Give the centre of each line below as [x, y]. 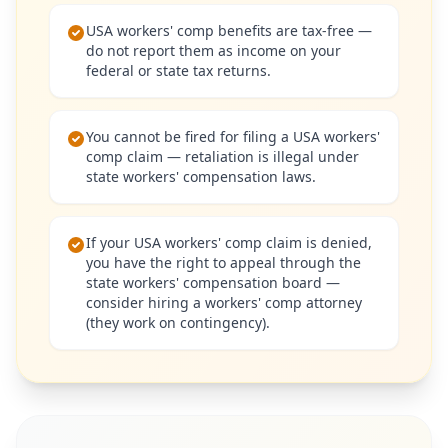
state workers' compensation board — [213, 282]
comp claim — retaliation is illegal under [222, 156]
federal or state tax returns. [178, 70]
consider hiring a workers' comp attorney [224, 302]
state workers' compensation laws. [201, 176]
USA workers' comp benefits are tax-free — [229, 30]
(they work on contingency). [178, 322]
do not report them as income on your [213, 50]
